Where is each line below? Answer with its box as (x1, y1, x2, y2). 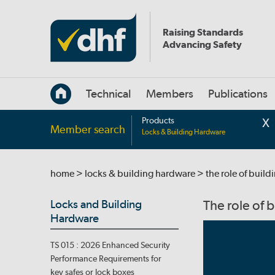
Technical (86, 87, 131, 101)
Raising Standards (163, 26, 243, 38)
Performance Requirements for (50, 254, 161, 264)
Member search (50, 123, 125, 136)
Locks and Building (50, 197, 142, 211)
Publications (208, 87, 268, 101)
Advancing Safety (163, 39, 242, 50)
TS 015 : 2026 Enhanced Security (50, 240, 170, 250)
